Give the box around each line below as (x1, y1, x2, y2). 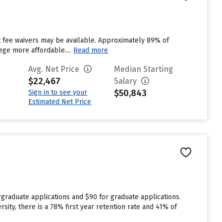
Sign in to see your (28, 88, 88, 97)
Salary (114, 76, 139, 86)
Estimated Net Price (28, 98, 92, 106)
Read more (73, 46, 109, 55)
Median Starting (114, 64, 173, 74)
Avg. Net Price (28, 64, 82, 74)
